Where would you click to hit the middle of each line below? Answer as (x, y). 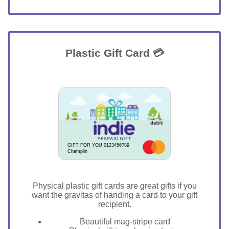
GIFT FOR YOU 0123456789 (98, 145)
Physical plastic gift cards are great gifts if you (114, 186)
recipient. (114, 204)
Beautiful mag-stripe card (125, 222)
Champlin (77, 152)
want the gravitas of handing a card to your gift (114, 195)
